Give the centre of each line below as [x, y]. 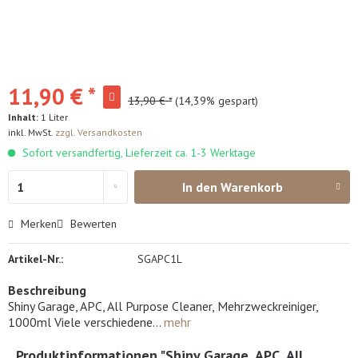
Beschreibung [47, 290]
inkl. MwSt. [32, 132]
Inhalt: [24, 117]
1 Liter [54, 117]
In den [200, 187]
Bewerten [92, 224]
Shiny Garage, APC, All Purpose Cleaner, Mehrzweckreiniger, [163, 306]
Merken [39, 224]
